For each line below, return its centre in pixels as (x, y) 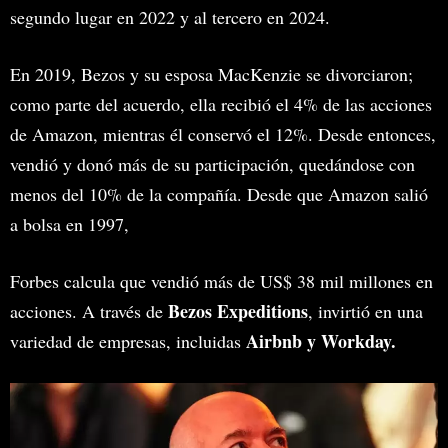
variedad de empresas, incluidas (125, 340)
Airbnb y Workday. (318, 340)
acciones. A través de (89, 310)
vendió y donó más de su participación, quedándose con (212, 163)
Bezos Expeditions (238, 310)
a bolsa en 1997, (72, 223)
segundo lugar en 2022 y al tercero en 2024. (170, 16)
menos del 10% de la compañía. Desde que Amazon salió (219, 193)
